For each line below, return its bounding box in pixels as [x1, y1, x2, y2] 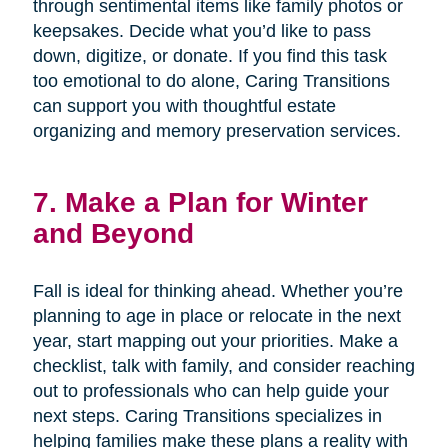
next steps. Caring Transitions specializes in [32, 406, 382, 427]
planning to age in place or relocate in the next [32, 306, 401, 327]
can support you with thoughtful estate [32, 96, 336, 117]
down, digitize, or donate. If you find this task [32, 46, 387, 67]
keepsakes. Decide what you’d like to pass [32, 21, 371, 42]
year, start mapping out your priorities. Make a [32, 331, 398, 352]
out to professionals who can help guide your [32, 381, 389, 402]
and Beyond [32, 217, 194, 250]
